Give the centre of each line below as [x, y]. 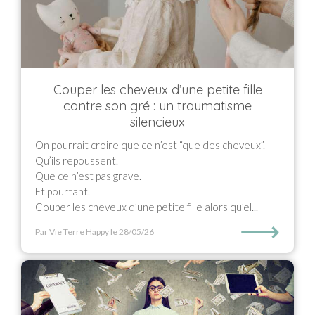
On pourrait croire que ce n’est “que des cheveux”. [150, 145]
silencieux [157, 122]
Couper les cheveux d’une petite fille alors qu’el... [147, 207]
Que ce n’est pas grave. [88, 176]
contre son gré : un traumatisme [157, 106]
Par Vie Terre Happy [72, 232]
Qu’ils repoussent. [77, 160]
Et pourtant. [63, 191]
